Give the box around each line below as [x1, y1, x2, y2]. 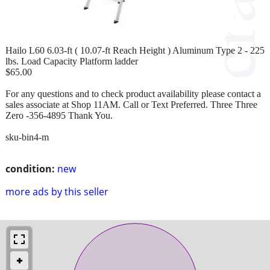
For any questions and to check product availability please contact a [5, 88, 261, 99]
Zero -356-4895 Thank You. [5, 110, 113, 121]
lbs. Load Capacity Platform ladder [5, 55, 138, 66]
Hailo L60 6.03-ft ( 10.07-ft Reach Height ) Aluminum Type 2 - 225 [5, 45, 265, 55]
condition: [5, 162, 55, 175]
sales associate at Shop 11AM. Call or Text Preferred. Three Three [5, 99, 257, 110]
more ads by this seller [5, 184, 108, 198]
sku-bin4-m [5, 131, 49, 142]
